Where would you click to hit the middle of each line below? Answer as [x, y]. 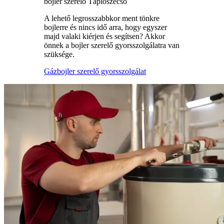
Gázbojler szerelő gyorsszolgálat [95, 71]
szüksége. [59, 54]
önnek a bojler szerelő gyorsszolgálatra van [112, 45]
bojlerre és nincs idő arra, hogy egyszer [105, 27]
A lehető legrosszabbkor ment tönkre [102, 18]
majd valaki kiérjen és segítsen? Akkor [104, 36]
